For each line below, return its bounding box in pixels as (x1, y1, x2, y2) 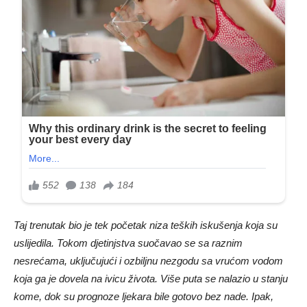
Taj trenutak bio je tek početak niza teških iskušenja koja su (14, 219, 278, 231)
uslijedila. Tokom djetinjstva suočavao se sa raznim (14, 236, 243, 249)
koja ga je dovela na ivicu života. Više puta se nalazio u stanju (14, 272, 288, 284)
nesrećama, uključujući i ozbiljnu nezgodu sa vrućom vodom (14, 254, 283, 267)
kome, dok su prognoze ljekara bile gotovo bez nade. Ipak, (14, 290, 273, 302)
